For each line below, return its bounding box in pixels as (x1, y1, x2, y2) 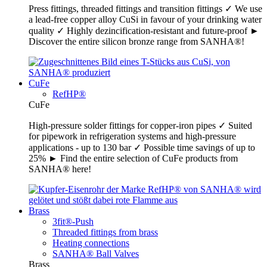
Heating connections (52, 238, 129, 249)
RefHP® (52, 89, 86, 100)
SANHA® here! (29, 164, 91, 175)
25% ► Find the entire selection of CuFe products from (29, 153, 238, 164)
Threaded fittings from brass (52, 227, 158, 238)
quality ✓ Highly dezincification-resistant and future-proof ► (29, 26, 259, 36)
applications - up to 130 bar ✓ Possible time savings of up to (29, 142, 255, 153)
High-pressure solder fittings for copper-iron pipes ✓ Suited (29, 120, 252, 131)
